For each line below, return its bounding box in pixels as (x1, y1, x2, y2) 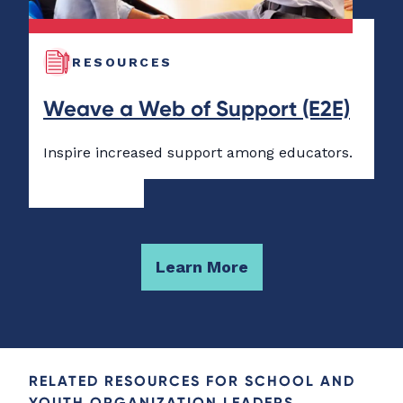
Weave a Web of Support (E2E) (43, 95, 350, 122)
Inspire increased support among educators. (43, 144, 353, 162)
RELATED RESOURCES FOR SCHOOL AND (29, 372, 355, 390)
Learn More (155, 257, 248, 277)
